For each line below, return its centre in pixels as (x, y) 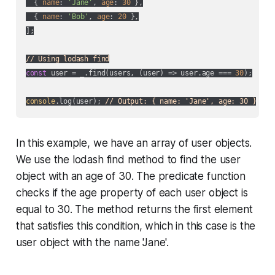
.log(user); (80, 101)
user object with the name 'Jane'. (92, 242)
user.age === (206, 73)
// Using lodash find (68, 59)
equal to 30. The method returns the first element (134, 209)
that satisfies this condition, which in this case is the (136, 226)
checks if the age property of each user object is (132, 192)
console (40, 101)
